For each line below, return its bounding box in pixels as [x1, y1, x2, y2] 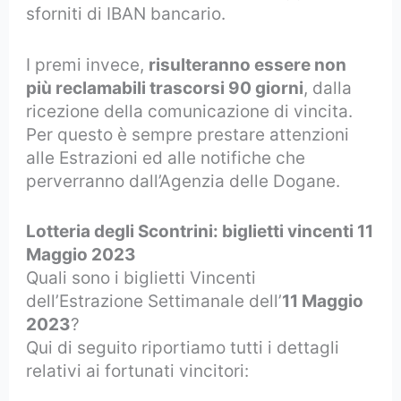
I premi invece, [26, 54, 149, 75]
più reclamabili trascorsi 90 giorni [26, 77, 304, 98]
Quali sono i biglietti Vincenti [26, 268, 257, 289]
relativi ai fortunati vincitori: [26, 361, 250, 382]
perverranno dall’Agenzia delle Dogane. [26, 170, 341, 192]
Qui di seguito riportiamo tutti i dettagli [26, 337, 340, 359]
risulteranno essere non [149, 54, 347, 75]
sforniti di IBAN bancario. [26, 4, 226, 25]
